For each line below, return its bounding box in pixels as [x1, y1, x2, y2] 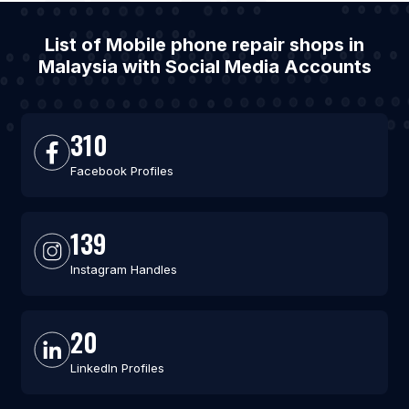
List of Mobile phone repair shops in [45, 34, 364, 57]
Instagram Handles [69, 262, 177, 278]
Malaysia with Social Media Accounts [37, 56, 372, 79]
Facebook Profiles [69, 163, 173, 179]
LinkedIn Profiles [69, 361, 164, 376]
